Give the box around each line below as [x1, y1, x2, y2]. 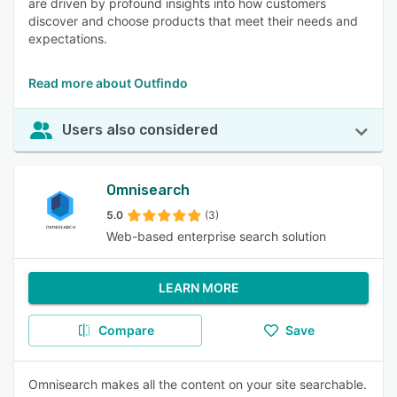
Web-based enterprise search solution [106, 229, 326, 244]
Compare [97, 323, 154, 338]
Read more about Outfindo [28, 75, 188, 90]
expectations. [28, 31, 107, 46]
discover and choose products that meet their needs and [28, 13, 358, 28]
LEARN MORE [158, 280, 239, 295]
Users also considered [62, 121, 218, 138]
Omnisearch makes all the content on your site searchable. [28, 377, 367, 392]
